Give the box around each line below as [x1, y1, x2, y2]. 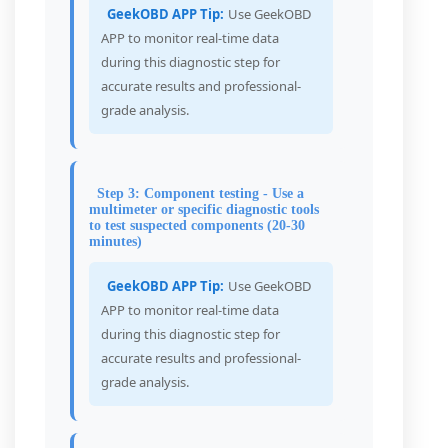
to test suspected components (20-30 [89, 218, 305, 233]
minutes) [89, 234, 142, 249]
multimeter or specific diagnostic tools [89, 202, 319, 217]
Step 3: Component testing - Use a [97, 186, 304, 201]
